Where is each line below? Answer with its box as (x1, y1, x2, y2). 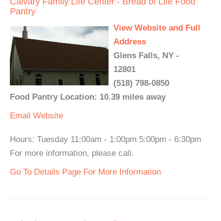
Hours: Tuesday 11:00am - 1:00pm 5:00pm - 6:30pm (10, 135, 201, 144)
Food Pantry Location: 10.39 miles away (10, 92, 166, 102)
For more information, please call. (10, 148, 134, 158)
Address (113, 37, 146, 46)
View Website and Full (113, 23, 200, 33)
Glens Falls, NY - (113, 51, 179, 60)
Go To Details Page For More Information (10, 167, 161, 177)
